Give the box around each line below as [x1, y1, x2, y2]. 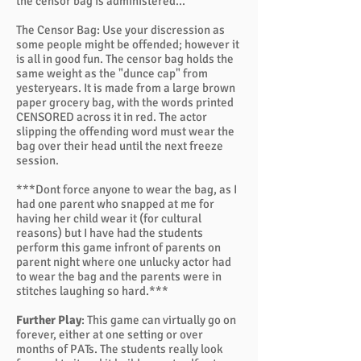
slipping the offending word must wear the [16, 124, 234, 139]
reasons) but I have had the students [16, 226, 203, 240]
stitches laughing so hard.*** [16, 284, 168, 298]
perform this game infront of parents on [16, 240, 221, 255]
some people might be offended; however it [16, 37, 239, 52]
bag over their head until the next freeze [16, 139, 223, 153]
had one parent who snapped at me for [16, 197, 214, 211]
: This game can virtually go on [81, 313, 236, 327]
